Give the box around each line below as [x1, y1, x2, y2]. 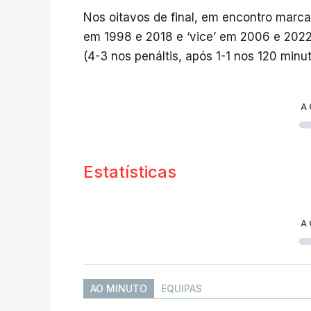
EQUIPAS [161, 283, 202, 295]
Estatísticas [83, 162, 176, 183]
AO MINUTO [90, 283, 147, 295]
